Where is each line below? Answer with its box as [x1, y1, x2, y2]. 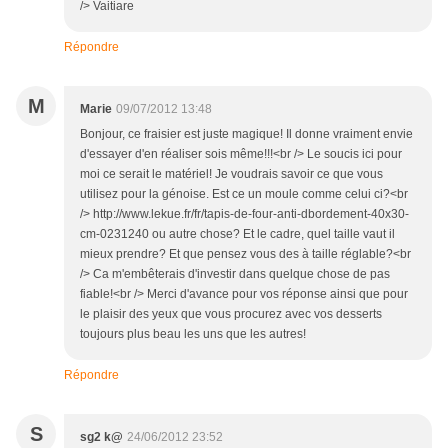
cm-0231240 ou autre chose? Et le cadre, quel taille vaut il [80, 227, 395, 242]
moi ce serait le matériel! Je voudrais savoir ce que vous [80, 167, 383, 182]
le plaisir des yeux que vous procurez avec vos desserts [80, 307, 382, 322]
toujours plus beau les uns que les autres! [80, 327, 306, 342]
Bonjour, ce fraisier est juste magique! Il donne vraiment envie [80, 127, 413, 142]
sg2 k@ [80, 430, 123, 445]
